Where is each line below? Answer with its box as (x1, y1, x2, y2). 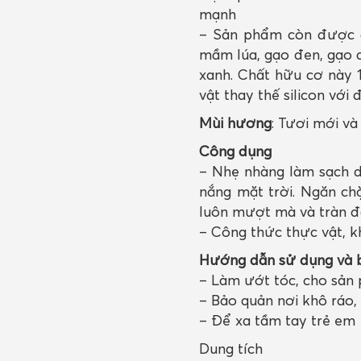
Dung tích (199, 339, 263, 358)
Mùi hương (199, 114, 272, 132)
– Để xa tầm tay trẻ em (199, 311, 355, 330)
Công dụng (199, 142, 272, 160)
